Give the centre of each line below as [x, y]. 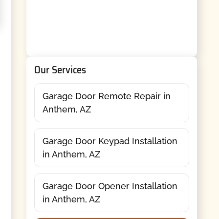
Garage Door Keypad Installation [110, 141]
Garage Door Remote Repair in [106, 96]
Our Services [60, 70]
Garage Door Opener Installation [110, 186]
